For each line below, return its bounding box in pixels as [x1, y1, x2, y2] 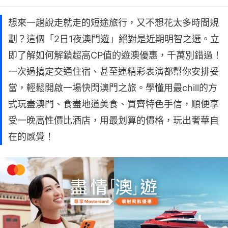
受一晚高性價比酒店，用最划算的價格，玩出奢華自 [8, 115, 219, 126]
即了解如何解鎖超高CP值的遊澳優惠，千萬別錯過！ [8, 49, 222, 61]
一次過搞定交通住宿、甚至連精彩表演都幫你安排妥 [8, 66, 219, 77]
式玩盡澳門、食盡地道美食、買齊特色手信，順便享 [8, 98, 219, 109]
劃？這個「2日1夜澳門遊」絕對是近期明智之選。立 [8, 33, 219, 44]
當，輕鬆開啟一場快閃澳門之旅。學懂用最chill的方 [8, 82, 217, 93]
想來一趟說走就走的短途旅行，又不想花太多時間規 [8, 17, 219, 28]
